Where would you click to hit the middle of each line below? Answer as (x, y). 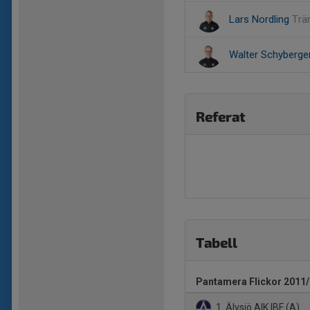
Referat (221, 116)
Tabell (216, 242)
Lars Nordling (261, 19)
